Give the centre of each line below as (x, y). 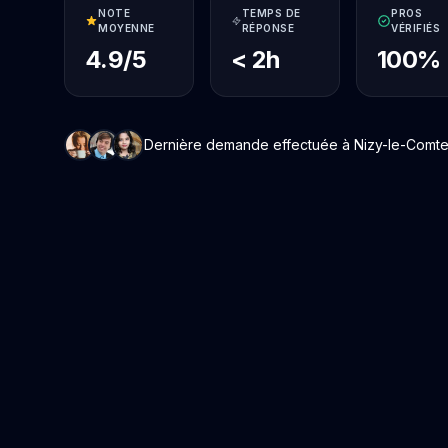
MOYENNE (126, 28)
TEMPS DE (271, 13)
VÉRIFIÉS (416, 28)
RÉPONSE (268, 28)
